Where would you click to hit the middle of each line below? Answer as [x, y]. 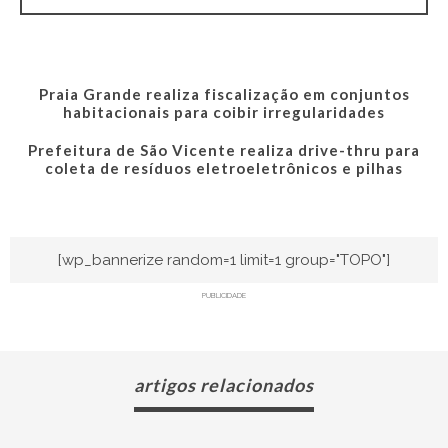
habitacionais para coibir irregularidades [224, 111]
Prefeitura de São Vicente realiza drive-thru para [224, 149]
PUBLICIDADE [224, 295]
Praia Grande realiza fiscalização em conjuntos [224, 93]
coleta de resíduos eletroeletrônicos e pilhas [224, 167]
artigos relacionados [224, 385]
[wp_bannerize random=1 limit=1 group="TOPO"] [224, 259]
